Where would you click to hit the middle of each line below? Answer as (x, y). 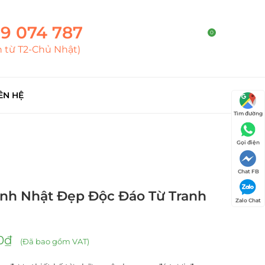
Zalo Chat (248, 200)
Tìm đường (248, 113)
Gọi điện (248, 142)
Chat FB (248, 171)
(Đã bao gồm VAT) (54, 241)
